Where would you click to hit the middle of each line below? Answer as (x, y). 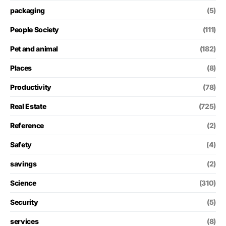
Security (24, 202)
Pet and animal (34, 48)
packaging (27, 10)
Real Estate (28, 106)
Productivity (31, 87)
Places (21, 68)
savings (23, 163)
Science (23, 183)
